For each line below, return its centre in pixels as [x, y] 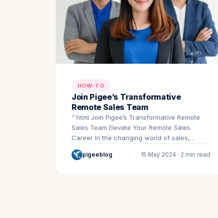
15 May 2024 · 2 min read [175, 155]
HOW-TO [91, 85]
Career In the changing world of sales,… [133, 137]
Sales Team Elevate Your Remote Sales [131, 127]
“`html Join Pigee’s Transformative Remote [136, 117]
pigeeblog [97, 155]
